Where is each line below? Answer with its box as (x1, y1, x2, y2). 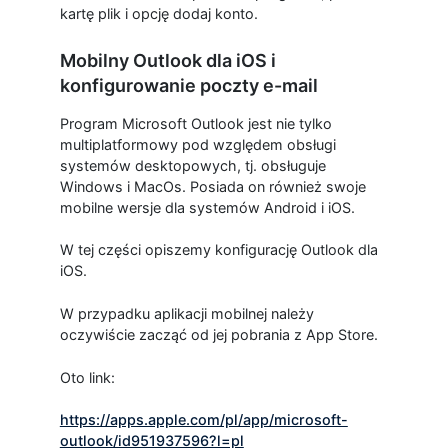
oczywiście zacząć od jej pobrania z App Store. (59, 326, 378, 344)
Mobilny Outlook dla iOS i (59, 49, 276, 71)
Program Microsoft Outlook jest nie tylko (59, 114, 332, 132)
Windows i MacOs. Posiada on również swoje (59, 177, 366, 195)
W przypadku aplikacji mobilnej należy (59, 305, 314, 323)
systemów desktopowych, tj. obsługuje (59, 156, 326, 174)
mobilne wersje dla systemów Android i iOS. (59, 198, 355, 216)
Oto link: (59, 368, 115, 386)
